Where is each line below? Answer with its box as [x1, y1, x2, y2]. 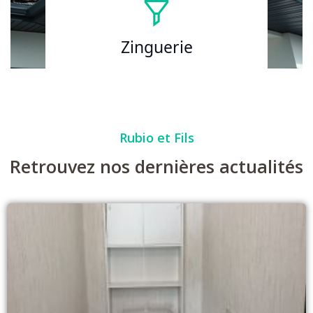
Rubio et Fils [119, 129, 194, 146]
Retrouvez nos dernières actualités [10, 154, 303, 178]
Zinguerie [120, 35, 193, 58]
